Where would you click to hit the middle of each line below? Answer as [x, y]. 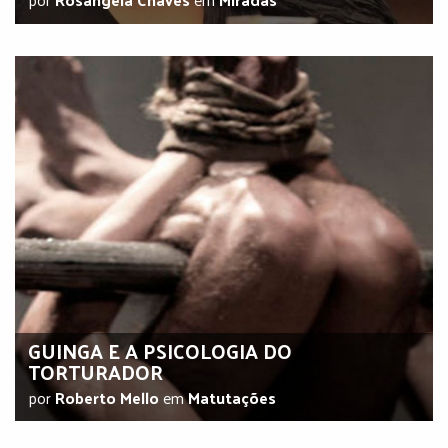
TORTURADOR [95, 372]
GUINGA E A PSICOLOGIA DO [159, 351]
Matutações [231, 398]
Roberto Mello [106, 398]
